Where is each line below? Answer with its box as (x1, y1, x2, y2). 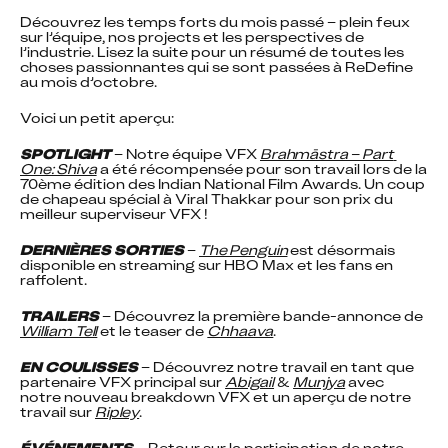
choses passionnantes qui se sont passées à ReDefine (20, 56, 413, 77)
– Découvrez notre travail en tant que (138, 356, 414, 377)
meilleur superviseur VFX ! (20, 203, 208, 224)
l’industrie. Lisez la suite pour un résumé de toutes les (20, 41, 404, 62)
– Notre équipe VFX (111, 143, 260, 164)
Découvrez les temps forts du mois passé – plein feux (20, 11, 410, 32)
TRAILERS (20, 305, 99, 326)
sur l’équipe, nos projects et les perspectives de (20, 26, 364, 47)
